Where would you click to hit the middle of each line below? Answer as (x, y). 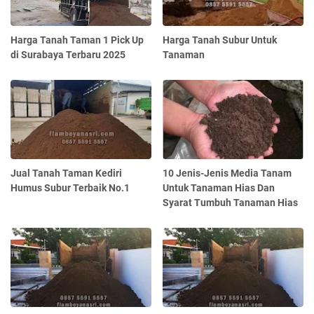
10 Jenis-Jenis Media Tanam (227, 173)
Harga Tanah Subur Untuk (220, 40)
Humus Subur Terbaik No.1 (70, 188)
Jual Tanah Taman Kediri (66, 173)
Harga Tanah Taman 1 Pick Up (77, 40)
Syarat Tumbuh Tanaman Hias (231, 203)
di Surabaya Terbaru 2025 (68, 55)
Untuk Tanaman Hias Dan (219, 188)
